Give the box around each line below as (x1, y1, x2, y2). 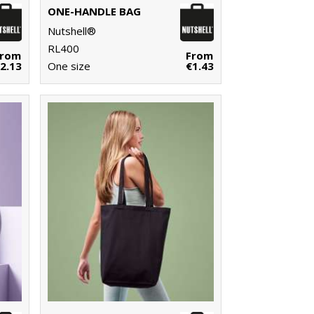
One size (47, 59, 90, 74)
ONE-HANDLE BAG (47, 4, 141, 19)
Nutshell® (47, 24, 96, 39)
